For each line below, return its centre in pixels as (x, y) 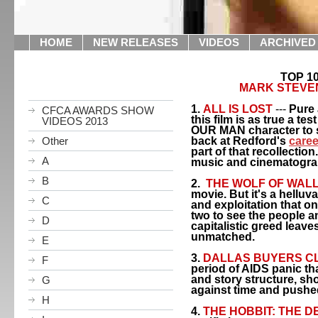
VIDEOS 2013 (75, 121)
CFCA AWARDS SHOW (98, 110)
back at (212, 141)
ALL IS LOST (238, 109)
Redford (255, 141)
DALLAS (227, 258)
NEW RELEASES (136, 42)
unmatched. (224, 237)
